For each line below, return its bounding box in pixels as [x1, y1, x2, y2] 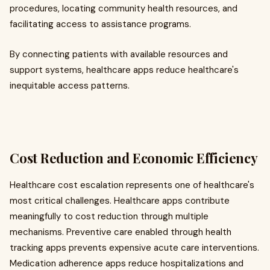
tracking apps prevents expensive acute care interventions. [10, 242, 259, 254]
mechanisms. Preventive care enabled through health [10, 226, 231, 239]
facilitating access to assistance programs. [10, 18, 193, 31]
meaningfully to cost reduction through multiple [10, 210, 209, 223]
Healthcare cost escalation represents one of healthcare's [10, 179, 254, 192]
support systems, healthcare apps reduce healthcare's [10, 64, 239, 77]
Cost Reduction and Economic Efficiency [10, 149, 258, 168]
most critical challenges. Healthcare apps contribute [10, 195, 230, 207]
